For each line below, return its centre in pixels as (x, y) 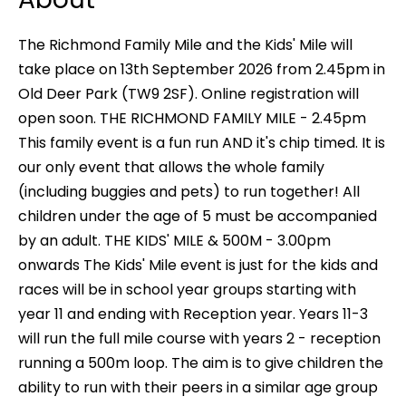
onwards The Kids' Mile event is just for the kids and (198, 266)
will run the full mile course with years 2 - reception (199, 339)
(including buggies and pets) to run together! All (189, 192)
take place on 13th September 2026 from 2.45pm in (202, 70)
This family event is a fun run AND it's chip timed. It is (202, 143)
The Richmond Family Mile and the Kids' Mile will (185, 45)
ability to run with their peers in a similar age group (198, 388)
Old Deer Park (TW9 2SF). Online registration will (188, 94)
